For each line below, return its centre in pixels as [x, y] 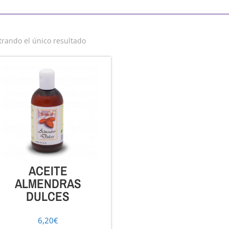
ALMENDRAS [48, 183]
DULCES [48, 196]
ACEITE [48, 170]
